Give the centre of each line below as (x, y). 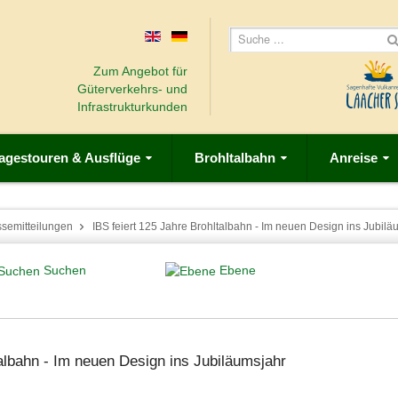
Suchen (65, 270)
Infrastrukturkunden (132, 107)
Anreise (354, 158)
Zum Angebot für (140, 71)
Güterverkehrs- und (132, 89)
